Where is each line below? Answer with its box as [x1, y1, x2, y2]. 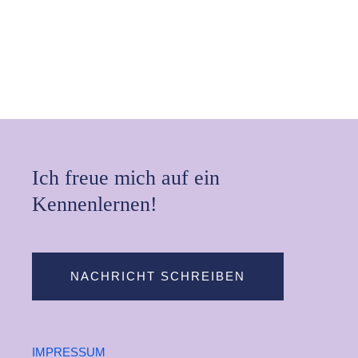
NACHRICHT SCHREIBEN [70, 269, 245, 284]
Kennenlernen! [31, 193, 157, 217]
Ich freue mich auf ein [31, 166, 220, 190]
